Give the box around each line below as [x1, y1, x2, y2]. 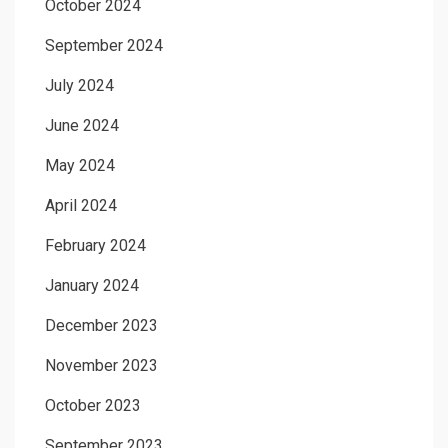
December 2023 [45, 316, 158, 336]
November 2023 [45, 356, 158, 376]
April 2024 [45, 196, 117, 216]
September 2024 [45, 36, 163, 56]
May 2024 [45, 156, 115, 176]
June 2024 [45, 116, 119, 136]
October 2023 [45, 396, 141, 416]
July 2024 [45, 76, 114, 96]
